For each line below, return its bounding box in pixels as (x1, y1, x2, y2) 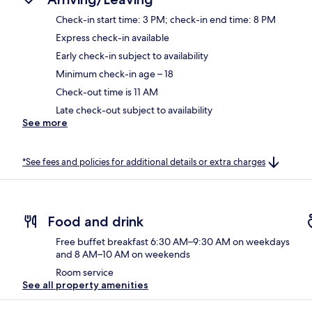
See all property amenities (22, 279, 148, 292)
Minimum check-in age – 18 (56, 67, 173, 80)
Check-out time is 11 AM (56, 85, 158, 98)
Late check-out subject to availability (56, 103, 212, 116)
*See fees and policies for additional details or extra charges (22, 155, 265, 168)
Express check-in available (56, 31, 169, 44)
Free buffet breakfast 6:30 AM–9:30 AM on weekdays (56, 235, 290, 249)
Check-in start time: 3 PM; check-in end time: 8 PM (56, 13, 276, 26)
